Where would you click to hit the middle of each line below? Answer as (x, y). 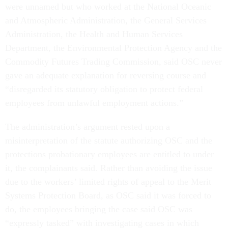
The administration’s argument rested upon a (88, 127)
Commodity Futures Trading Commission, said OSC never (113, 62)
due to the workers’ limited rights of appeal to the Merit (108, 182)
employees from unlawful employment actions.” (95, 103)
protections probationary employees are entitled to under (109, 154)
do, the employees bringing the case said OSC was (99, 209)
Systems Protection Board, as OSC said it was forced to (108, 196)
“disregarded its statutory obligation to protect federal (104, 89)
